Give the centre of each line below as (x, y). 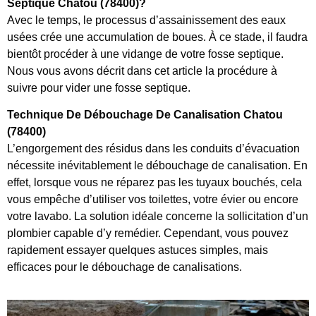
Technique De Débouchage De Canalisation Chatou (145, 115)
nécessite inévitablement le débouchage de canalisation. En (157, 166)
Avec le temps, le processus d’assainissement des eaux (146, 20)
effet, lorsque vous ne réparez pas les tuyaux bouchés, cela (154, 183)
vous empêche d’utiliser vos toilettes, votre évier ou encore (153, 200)
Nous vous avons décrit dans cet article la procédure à (142, 71)
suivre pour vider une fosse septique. (99, 87)
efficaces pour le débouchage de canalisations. (124, 267)
